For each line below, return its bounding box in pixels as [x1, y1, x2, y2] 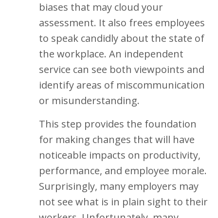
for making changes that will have [39, 133, 195, 146]
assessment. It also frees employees [39, 16, 205, 29]
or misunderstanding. [39, 94, 140, 107]
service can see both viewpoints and [39, 63, 204, 76]
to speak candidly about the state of [39, 32, 204, 45]
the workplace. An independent [39, 47, 183, 60]
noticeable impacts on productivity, [39, 148, 200, 162]
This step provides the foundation [39, 117, 197, 130]
